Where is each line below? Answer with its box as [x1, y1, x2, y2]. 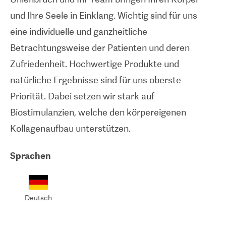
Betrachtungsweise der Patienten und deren [10, 42, 190, 53]
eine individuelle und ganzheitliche [10, 26, 147, 37]
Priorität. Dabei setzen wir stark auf [10, 91, 154, 101]
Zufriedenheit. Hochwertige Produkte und [10, 59, 179, 69]
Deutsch [25, 193, 52, 202]
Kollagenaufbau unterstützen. [10, 123, 131, 134]
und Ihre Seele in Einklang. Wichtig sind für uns [10, 10, 197, 21]
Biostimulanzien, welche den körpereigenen [10, 107, 186, 118]
